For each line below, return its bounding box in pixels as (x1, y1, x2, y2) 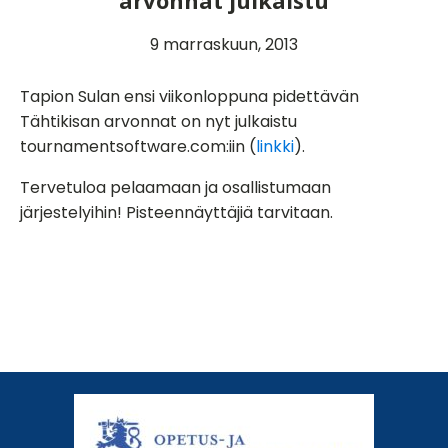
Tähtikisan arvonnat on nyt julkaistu (20, 110, 297, 133)
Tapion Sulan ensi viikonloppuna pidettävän (20, 85, 359, 108)
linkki (256, 135, 294, 158)
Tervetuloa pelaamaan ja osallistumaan (20, 176, 331, 199)
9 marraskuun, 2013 (150, 33, 298, 56)
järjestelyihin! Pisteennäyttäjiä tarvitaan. (20, 201, 333, 224)
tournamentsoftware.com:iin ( (20, 135, 256, 158)
